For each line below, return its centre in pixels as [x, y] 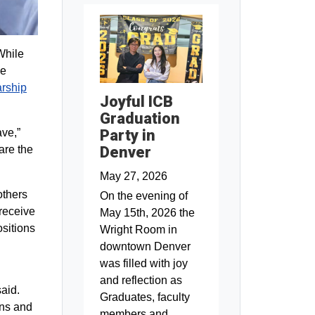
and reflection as [141, 281]
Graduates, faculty [144, 297]
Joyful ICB [136, 102]
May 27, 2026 [133, 176]
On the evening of [143, 196]
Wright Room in [138, 230]
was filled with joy [143, 264]
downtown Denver [145, 247]
